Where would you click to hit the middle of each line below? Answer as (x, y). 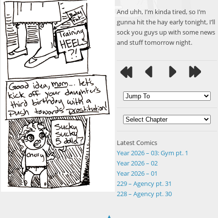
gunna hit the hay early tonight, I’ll (166, 22)
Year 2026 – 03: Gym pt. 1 (153, 153)
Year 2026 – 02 (137, 163)
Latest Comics (137, 143)
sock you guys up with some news (166, 32)
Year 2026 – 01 (137, 173)
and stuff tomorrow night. (154, 43)
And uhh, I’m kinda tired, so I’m (161, 12)
